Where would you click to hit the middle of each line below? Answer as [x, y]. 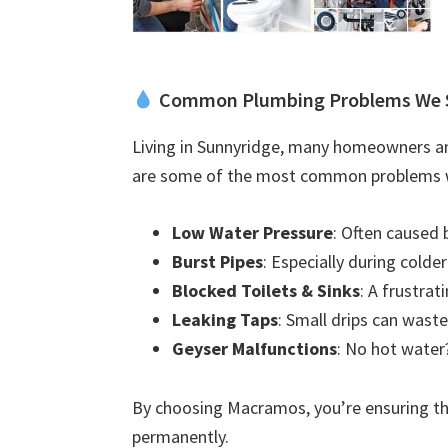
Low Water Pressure [252, 232]
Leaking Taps [225, 319]
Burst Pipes [217, 261]
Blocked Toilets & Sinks [266, 290]
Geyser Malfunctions [254, 348]
